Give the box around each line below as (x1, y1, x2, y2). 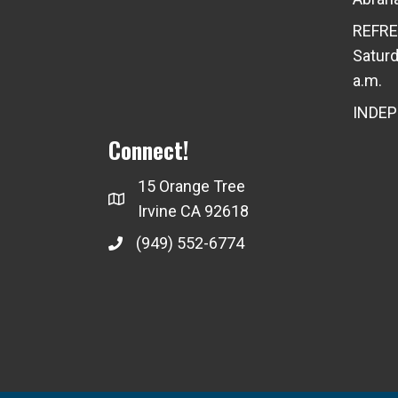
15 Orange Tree (138, 176, 245, 195)
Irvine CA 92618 (138, 201, 249, 220)
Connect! (108, 132, 188, 166)
